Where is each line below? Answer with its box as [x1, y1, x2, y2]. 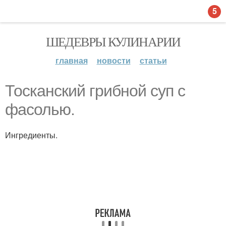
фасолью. [5, 100, 75, 119]
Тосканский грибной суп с [5, 82, 185, 100]
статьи [139, 54, 167, 66]
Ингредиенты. [5, 129, 58, 141]
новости [96, 54, 131, 66]
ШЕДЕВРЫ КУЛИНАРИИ [45, 33, 181, 50]
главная [55, 54, 88, 66]
